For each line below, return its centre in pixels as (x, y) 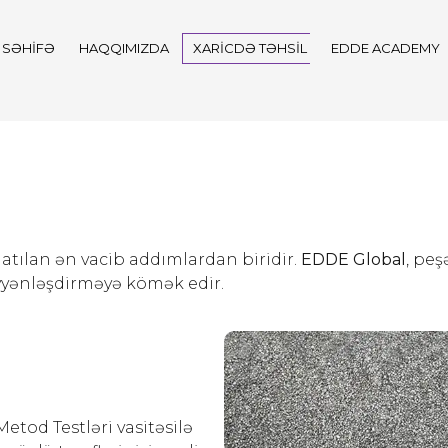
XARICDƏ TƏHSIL (250, 48)
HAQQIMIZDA (124, 48)
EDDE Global (353, 259)
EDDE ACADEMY (385, 48)
